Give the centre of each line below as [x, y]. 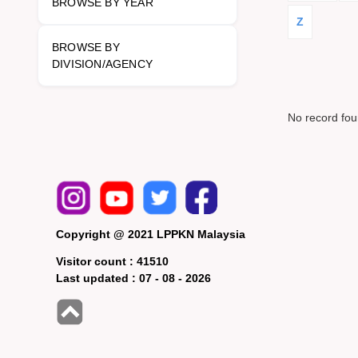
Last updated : [97, 278]
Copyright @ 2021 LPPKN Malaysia [151, 235]
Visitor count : [96, 262]
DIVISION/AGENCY [103, 64]
